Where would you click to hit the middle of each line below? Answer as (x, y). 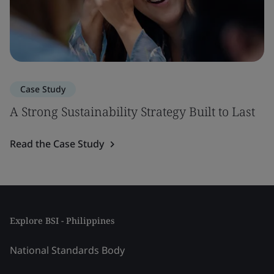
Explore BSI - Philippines (62, 220)
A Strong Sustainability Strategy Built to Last (132, 111)
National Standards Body (67, 250)
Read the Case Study (57, 143)
